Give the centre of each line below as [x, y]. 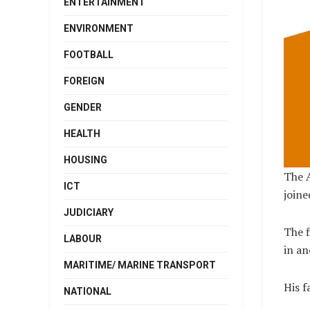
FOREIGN [84, 81]
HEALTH [82, 134]
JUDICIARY [89, 212]
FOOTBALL [89, 55]
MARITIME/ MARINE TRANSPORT [140, 265]
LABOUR [83, 239]
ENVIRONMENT [99, 28]
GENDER [83, 107]
